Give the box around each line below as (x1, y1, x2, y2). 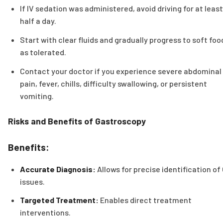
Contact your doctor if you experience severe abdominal (20, 66, 222, 76)
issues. (20, 176, 45, 186)
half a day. (20, 15, 56, 25)
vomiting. (20, 91, 54, 101)
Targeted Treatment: (20, 195, 99, 205)
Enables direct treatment (99, 195, 192, 205)
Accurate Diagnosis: (20, 164, 96, 174)
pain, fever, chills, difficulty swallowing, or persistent (20, 78, 207, 88)
